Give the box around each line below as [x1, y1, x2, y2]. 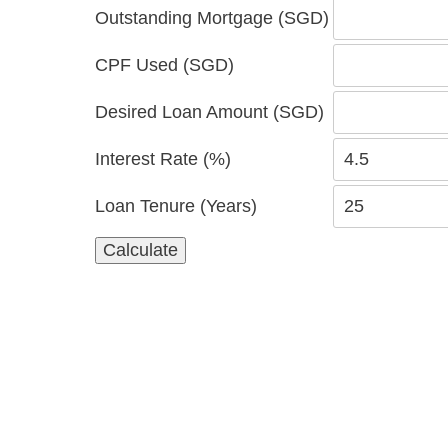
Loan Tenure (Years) [95, 196, 257, 216]
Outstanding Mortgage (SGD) [95, 8, 329, 28]
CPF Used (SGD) [95, 55, 234, 75]
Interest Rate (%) [95, 149, 231, 169]
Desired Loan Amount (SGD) [95, 102, 324, 122]
